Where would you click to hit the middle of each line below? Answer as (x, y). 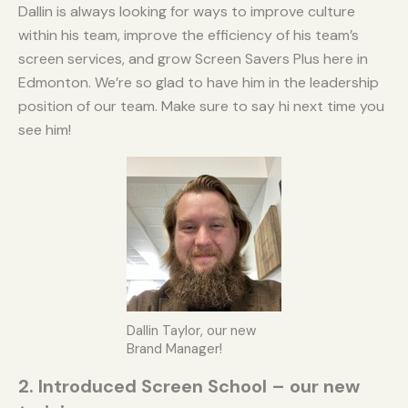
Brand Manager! (174, 349)
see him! (45, 130)
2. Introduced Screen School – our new (189, 387)
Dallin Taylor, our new (191, 331)
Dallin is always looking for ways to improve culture (187, 12)
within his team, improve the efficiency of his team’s (189, 36)
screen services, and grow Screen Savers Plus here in (193, 59)
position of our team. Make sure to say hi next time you (201, 107)
